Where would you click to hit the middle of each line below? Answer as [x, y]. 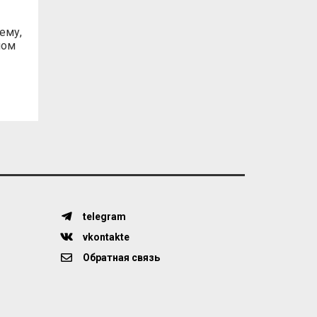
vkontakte [105, 237]
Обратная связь [120, 258]
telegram [103, 217]
